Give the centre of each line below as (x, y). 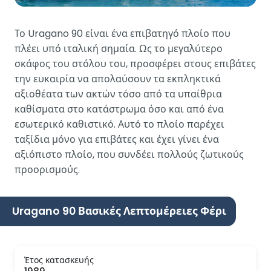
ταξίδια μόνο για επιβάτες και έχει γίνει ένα (117, 139)
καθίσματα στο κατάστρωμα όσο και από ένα (119, 109)
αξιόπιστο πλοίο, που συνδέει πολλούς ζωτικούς (129, 154)
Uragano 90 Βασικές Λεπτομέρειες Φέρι (119, 211)
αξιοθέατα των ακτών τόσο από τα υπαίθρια (118, 94)
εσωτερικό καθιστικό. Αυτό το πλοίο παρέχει (119, 124)
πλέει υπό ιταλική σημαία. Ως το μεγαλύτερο (119, 48)
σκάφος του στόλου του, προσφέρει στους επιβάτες (135, 64)
